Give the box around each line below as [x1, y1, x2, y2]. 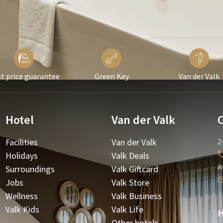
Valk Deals [111, 150, 149, 161]
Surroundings [5, 163, 55, 175]
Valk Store [111, 177, 149, 188]
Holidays [5, 150, 38, 161]
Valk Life [111, 204, 143, 215]
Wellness [5, 190, 38, 202]
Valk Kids [5, 204, 39, 215]
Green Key [94, 71, 129, 81]
